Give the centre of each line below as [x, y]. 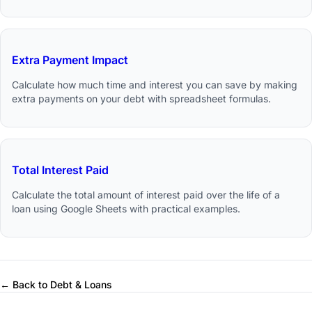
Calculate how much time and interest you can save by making [155, 85]
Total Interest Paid [60, 170]
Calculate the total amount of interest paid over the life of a [146, 195]
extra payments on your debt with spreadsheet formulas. [141, 99]
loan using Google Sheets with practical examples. [126, 209]
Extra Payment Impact [70, 60]
